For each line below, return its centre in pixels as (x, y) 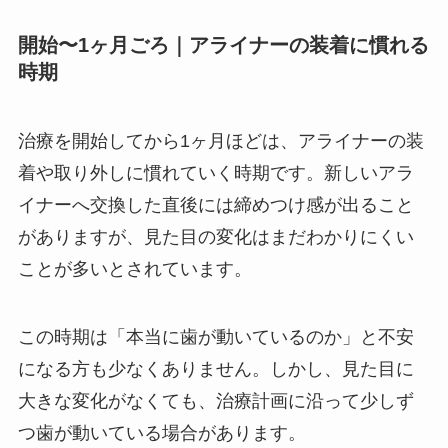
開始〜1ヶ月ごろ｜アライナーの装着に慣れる (223, 44)
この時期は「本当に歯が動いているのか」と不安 (215, 337)
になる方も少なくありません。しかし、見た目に (215, 369)
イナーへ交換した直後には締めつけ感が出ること (215, 205)
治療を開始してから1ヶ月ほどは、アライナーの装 (220, 141)
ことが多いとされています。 (134, 269)
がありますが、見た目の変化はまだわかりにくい (215, 237)
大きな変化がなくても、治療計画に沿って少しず (215, 401)
